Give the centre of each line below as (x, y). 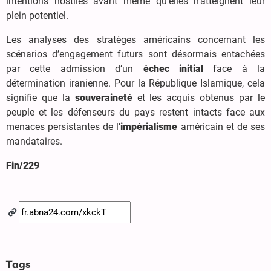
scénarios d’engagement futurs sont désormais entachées (135, 54)
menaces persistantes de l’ (64, 126)
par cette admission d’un (75, 68)
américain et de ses (221, 126)
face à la (234, 68)
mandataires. (34, 141)
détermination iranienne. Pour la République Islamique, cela (135, 83)
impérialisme (149, 126)
